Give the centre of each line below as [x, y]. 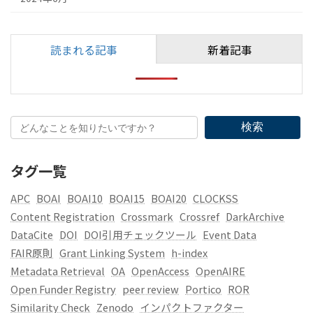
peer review [151, 289]
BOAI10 [85, 198]
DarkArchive [255, 217]
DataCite [32, 235]
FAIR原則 [32, 253]
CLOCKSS [216, 198]
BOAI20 [169, 198]
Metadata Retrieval [58, 271]
